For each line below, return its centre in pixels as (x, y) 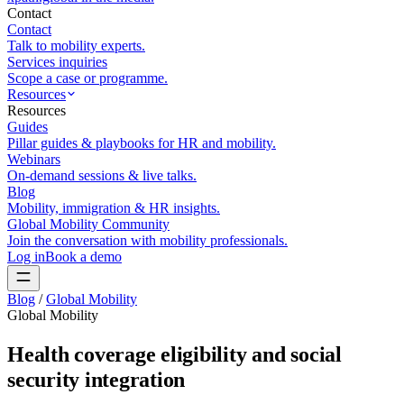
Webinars (34, 159)
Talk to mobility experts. (76, 46)
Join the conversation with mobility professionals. (147, 240)
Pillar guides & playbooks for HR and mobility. (142, 143)
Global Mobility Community (88, 224)
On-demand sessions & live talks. (102, 175)
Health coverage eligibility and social (174, 354)
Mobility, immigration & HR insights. (114, 208)
